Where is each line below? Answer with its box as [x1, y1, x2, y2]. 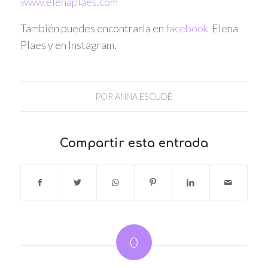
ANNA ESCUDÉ [115, 92, 173, 102]
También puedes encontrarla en [20, 21, 166, 35]
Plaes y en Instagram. [20, 38, 117, 51]
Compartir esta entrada [59, 136, 208, 150]
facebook [165, 21, 208, 35]
